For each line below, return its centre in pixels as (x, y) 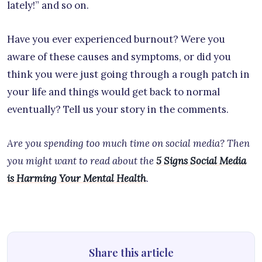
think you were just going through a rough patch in (128, 75)
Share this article (131, 253)
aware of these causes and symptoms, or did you (119, 57)
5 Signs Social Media (201, 161)
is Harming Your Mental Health (77, 179)
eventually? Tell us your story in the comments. (118, 110)
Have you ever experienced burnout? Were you (116, 39)
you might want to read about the (82, 161)
